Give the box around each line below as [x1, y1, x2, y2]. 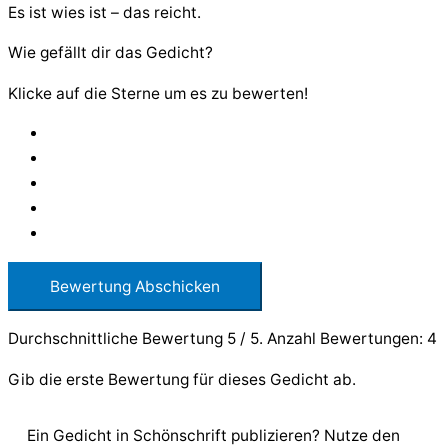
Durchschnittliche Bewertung [8, 329, 227, 349]
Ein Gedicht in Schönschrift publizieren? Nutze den [26, 425, 400, 445]
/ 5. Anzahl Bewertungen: [236, 329, 427, 349]
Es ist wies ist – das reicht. [8, 2, 201, 22]
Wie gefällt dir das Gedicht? [8, 43, 213, 63]
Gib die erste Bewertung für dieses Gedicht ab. [8, 369, 356, 389]
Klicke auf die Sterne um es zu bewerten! [8, 83, 308, 103]
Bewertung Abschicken [50, 276, 220, 296]
